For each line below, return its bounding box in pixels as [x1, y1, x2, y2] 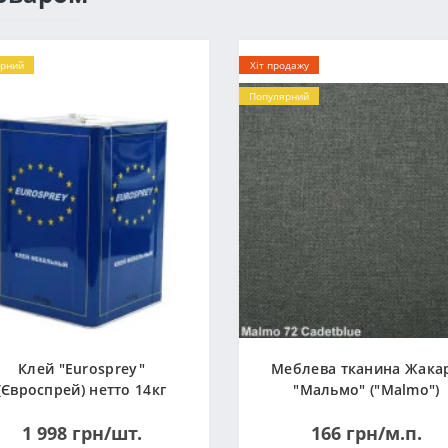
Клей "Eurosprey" [18, 359, 145, 378]
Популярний [249, 89, 309, 103]
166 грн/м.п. [311, 421, 422, 445]
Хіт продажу [249, 58, 309, 72]
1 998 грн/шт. [21, 421, 142, 445]
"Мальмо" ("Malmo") [293, 380, 440, 399]
